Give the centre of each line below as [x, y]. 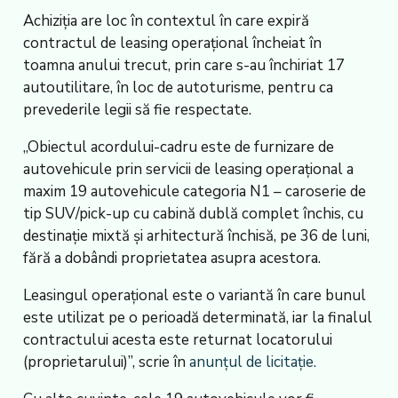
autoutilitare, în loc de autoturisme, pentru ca [178, 88]
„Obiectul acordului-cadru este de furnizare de [178, 147]
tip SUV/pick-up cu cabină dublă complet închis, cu [193, 214]
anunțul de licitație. [252, 362]
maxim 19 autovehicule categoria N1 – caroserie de [194, 192]
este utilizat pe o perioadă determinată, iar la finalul [197, 318]
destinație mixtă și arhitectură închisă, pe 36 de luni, [196, 236]
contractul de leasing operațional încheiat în [172, 44]
